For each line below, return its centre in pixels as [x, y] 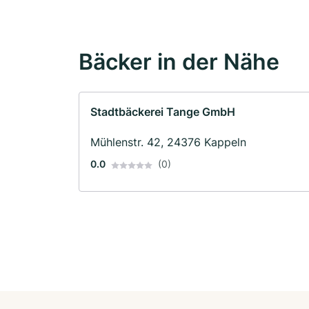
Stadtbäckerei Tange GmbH [163, 112]
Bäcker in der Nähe [179, 62]
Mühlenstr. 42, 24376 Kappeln [168, 142]
